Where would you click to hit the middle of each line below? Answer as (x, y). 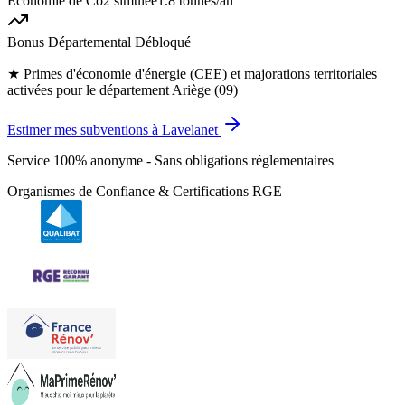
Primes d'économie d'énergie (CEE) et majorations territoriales (200, 74)
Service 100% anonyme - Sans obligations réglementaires (170, 161)
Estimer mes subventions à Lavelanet (113, 130)
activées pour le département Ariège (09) (122, 90)
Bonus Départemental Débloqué (99, 42)
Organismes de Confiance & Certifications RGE (145, 192)
